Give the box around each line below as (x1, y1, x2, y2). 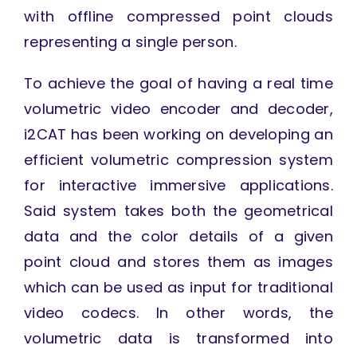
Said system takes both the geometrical (23, 201, 334, 222)
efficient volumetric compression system (23, 150, 334, 171)
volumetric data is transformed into (23, 328, 334, 349)
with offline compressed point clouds (23, 6, 334, 27)
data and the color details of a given (23, 226, 334, 247)
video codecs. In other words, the (23, 303, 334, 324)
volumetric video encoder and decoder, (23, 99, 334, 120)
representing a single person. (23, 32, 237, 53)
